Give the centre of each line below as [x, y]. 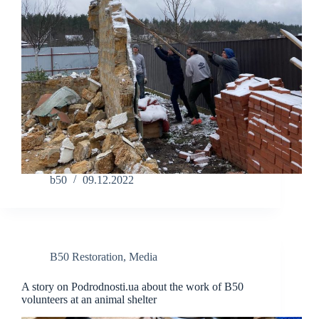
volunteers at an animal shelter [89, 300]
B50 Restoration [87, 257]
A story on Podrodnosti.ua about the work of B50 [132, 287]
